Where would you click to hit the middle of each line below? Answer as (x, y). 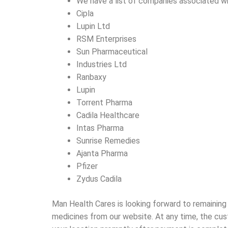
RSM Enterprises (106, 39)
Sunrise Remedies (108, 140)
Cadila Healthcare (108, 115)
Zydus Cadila (99, 179)
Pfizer (87, 166)
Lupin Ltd (93, 26)
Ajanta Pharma (102, 153)
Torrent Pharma (104, 102)
